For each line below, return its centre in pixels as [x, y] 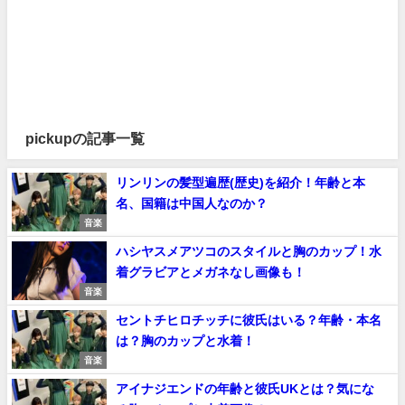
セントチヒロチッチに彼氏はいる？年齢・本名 [249, 320]
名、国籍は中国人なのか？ [192, 203]
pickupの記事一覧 [85, 138]
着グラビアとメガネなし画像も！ [211, 272]
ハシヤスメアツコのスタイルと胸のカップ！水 [249, 251]
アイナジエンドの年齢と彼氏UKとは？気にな [245, 388]
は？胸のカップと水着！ [185, 340]
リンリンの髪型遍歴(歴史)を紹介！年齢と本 [240, 183]
